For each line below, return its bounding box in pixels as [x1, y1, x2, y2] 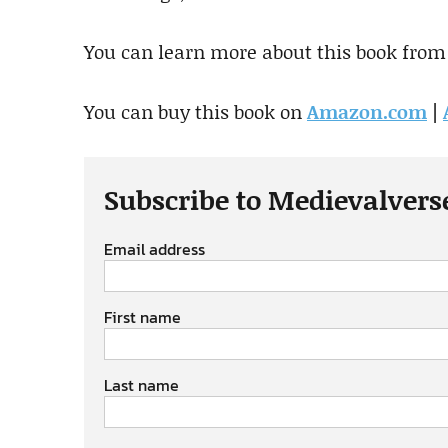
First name [104, 305, 181, 330]
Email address [104, 237, 205, 262]
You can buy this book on [84, 98, 307, 126]
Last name [104, 373, 179, 398]
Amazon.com [307, 98, 427, 126]
